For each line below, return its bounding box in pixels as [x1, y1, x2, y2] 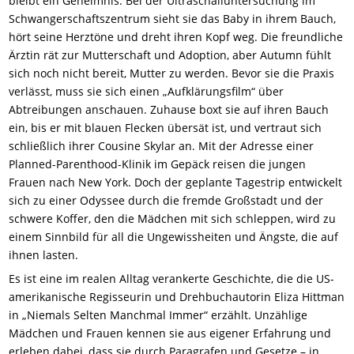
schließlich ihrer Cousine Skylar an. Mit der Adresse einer [9, 137, 314, 153]
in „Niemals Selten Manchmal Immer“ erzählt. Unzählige [9, 307, 308, 323]
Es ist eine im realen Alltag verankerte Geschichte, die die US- [9, 271, 335, 287]
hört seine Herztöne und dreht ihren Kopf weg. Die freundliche [9, 28, 344, 44]
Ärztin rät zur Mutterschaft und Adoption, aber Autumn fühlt [9, 47, 332, 62]
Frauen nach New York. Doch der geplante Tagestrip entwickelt [9, 174, 343, 190]
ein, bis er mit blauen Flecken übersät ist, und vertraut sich [9, 119, 322, 135]
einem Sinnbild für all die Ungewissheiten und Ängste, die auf [9, 228, 339, 244]
